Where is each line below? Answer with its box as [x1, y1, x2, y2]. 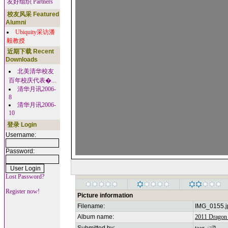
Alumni [6, 19, 26, 26]
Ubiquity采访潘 [15, 28, 55, 36]
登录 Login [6, 121, 37, 128]
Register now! [6, 188, 40, 195]
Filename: [77, 203, 105, 210]
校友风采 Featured [6, 11, 59, 18]
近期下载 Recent [6, 48, 54, 55]
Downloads [6, 56, 38, 63]
